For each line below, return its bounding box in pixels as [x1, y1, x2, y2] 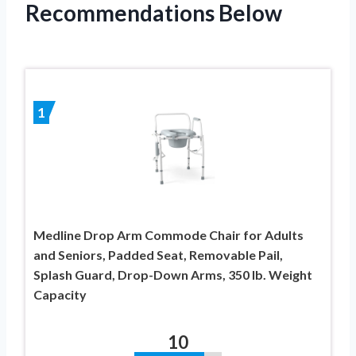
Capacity [33, 286, 87, 302]
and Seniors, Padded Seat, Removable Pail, [33, 246, 283, 262]
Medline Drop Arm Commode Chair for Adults [33, 226, 304, 242]
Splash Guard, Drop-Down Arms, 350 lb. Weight [33, 266, 312, 282]
